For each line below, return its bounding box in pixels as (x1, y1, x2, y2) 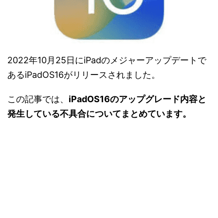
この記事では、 (7, 93, 69, 104)
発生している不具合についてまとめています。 (7, 108, 191, 119)
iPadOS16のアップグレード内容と (69, 93, 206, 104)
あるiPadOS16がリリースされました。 (7, 69, 160, 80)
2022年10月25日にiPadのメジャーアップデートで (7, 54, 206, 65)
